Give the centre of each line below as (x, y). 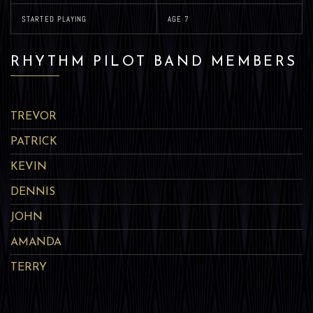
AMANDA (36, 242)
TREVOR (34, 117)
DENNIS (33, 192)
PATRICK (34, 142)
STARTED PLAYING (54, 19)
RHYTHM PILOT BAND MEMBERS (154, 62)
